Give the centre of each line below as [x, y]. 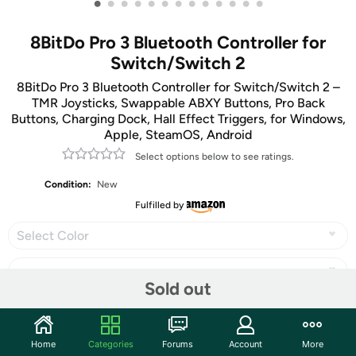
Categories [110, 344]
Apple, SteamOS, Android [178, 135]
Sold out [178, 288]
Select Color [53, 236]
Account [245, 344]
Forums [178, 344]
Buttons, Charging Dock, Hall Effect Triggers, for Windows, [178, 119]
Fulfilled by [159, 205]
